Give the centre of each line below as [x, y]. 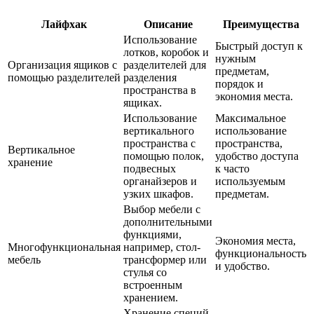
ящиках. [143, 103]
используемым [250, 182]
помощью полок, [164, 156]
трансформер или [165, 260]
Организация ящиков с [62, 65]
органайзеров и [160, 182]
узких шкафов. [158, 194]
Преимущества [261, 25]
